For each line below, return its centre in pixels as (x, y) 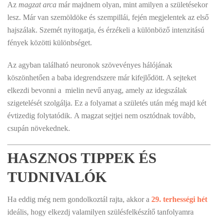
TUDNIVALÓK (57, 177)
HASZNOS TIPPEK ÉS (82, 158)
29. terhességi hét (179, 199)
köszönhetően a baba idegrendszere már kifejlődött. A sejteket (102, 78)
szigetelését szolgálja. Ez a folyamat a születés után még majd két (107, 103)
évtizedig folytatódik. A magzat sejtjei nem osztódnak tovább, (101, 116)
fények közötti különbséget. (50, 43)
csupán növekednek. (39, 128)
